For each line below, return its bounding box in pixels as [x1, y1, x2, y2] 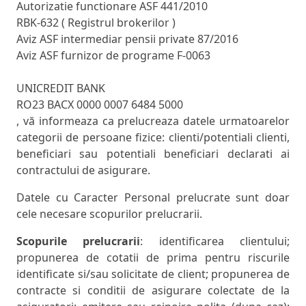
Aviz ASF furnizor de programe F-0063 [16, 48, 210, 64]
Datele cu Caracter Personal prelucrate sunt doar [16, 190, 290, 206]
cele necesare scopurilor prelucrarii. [16, 206, 202, 222]
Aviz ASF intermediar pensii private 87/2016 [16, 31, 238, 47]
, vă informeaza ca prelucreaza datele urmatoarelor [16, 113, 290, 129]
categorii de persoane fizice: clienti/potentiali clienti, [16, 130, 290, 145]
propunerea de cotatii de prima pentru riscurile [16, 250, 290, 266]
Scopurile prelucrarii [16, 234, 141, 249]
